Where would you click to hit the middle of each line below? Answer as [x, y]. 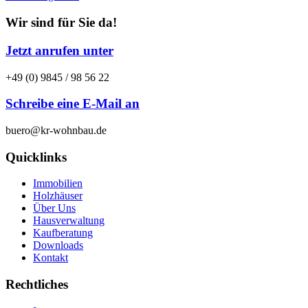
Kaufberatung [63, 233]
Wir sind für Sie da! [61, 23]
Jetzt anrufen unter [59, 50]
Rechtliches [37, 285]
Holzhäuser [58, 196]
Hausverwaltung [69, 221]
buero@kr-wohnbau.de [56, 130]
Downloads [58, 245]
